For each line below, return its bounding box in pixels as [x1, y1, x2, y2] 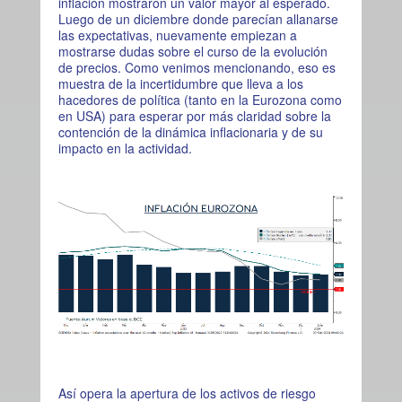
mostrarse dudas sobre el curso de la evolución [57, 41, 328, 60]
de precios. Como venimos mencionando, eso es [57, 57, 336, 76]
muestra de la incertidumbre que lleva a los [57, 74, 303, 92]
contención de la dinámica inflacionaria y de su [57, 122, 323, 141]
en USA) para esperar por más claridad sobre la [57, 106, 331, 125]
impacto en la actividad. [57, 138, 192, 157]
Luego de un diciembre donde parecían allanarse [57, 9, 338, 28]
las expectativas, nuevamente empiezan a [57, 25, 297, 44]
